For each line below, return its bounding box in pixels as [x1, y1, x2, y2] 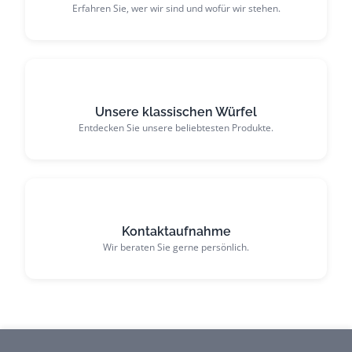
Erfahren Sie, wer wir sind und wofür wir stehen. [71, 2, 280, 16]
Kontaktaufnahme [121, 224, 231, 240]
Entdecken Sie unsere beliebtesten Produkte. [79, 121, 273, 135]
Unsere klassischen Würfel [95, 104, 257, 120]
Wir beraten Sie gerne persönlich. [103, 240, 249, 255]
